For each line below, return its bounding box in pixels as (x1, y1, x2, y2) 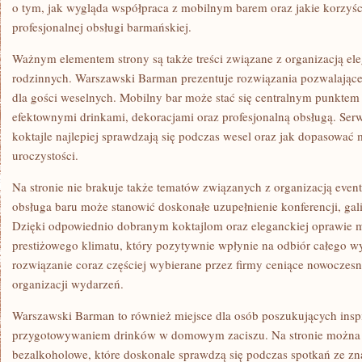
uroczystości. (12, 147, 78, 163)
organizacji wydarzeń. (12, 276, 124, 292)
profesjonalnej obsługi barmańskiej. (12, 19, 192, 35)
